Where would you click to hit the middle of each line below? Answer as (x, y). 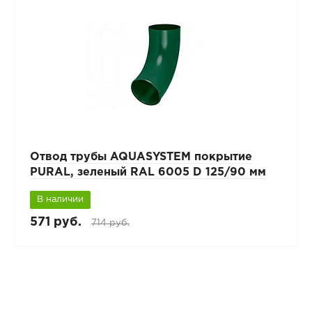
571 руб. (55, 223)
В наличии (60, 200)
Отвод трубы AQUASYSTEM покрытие (141, 157)
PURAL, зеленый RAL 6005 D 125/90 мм (148, 173)
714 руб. (110, 223)
